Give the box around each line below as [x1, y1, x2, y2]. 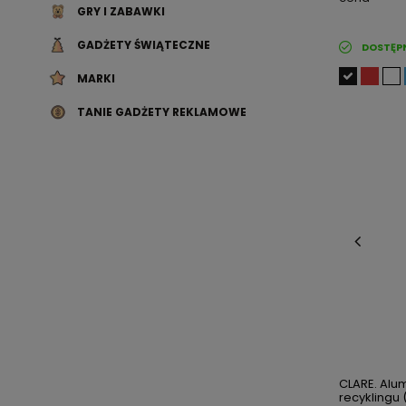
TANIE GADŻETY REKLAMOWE [77, 104, 246, 120]
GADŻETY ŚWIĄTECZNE [77, 37, 210, 53]
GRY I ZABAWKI [77, 4, 165, 19]
